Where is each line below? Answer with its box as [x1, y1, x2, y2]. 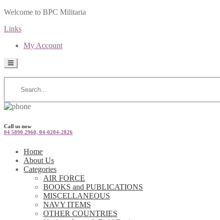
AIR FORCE [43, 173, 85, 182]
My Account [24, 41, 62, 50]
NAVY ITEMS [43, 200, 91, 209]
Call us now [4, 123, 31, 129]
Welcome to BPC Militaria [4, 8, 86, 16]
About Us [24, 156, 54, 165]
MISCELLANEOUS [43, 191, 110, 200]
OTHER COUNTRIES [43, 209, 117, 218]
